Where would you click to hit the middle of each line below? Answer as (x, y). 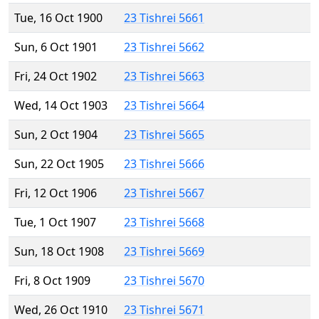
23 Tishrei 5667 (164, 193)
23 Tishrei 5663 (164, 77)
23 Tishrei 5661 (164, 18)
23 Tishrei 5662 (164, 47)
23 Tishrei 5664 (164, 106)
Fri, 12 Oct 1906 (56, 193)
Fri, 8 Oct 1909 (52, 281)
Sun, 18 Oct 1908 (59, 252)
